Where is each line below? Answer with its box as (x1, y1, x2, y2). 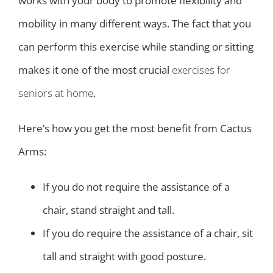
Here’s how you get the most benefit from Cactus (18, 121, 252, 136)
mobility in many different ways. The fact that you (18, 16, 251, 31)
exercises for (172, 63, 230, 77)
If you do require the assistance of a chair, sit (43, 226, 253, 241)
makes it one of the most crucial (18, 63, 172, 77)
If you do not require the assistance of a (43, 180, 230, 194)
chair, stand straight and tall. (43, 203, 174, 218)
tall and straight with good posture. (43, 249, 206, 264)
